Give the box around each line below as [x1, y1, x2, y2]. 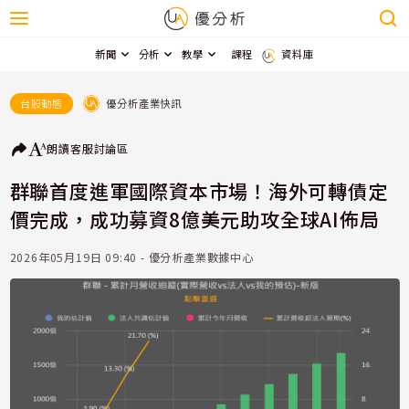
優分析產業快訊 [106, 95, 182, 110]
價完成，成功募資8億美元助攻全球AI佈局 [9, 204, 380, 233]
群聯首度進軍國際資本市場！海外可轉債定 [9, 176, 388, 204]
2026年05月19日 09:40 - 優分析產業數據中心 [9, 249, 254, 267]
